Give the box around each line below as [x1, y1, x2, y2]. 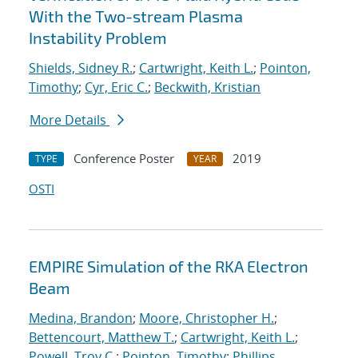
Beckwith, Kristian [154, 78, 261, 97]
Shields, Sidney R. [29, 59, 133, 78]
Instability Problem [29, 28, 167, 48]
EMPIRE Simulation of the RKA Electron [29, 257, 308, 276]
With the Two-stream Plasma [29, 6, 243, 26]
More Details [30, 111, 109, 129]
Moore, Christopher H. [139, 309, 274, 328]
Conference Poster [74, 150, 174, 167]
